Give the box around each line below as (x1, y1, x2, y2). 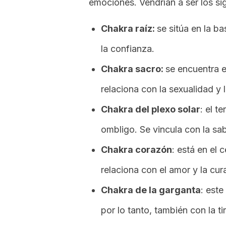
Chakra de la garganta (101, 185, 201, 195)
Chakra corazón (101, 144, 172, 155)
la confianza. (101, 43, 154, 54)
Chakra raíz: (101, 23, 157, 34)
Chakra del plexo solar (101, 104, 200, 115)
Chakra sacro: (101, 64, 165, 74)
